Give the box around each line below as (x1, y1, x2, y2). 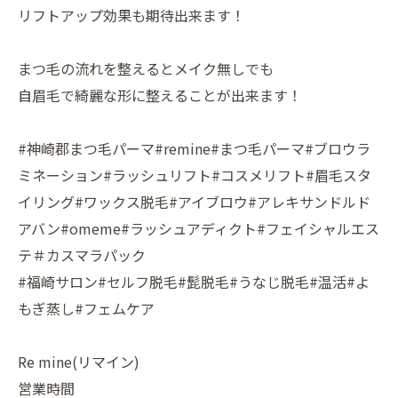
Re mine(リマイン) (18, 351, 139, 372)
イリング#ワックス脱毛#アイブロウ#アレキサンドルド (18, 191, 370, 212)
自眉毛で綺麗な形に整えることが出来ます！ (18, 84, 302, 106)
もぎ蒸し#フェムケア (18, 298, 155, 319)
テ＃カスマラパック (18, 244, 146, 266)
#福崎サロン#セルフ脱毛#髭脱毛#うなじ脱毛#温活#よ (18, 271, 370, 292)
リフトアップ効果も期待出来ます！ (18, 4, 245, 26)
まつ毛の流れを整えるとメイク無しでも (18, 58, 274, 79)
